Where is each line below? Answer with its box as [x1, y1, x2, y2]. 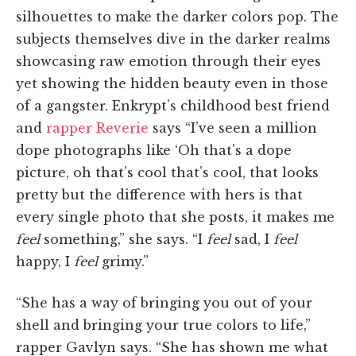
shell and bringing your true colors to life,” [16, 316, 311, 333]
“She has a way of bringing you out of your [16, 294, 312, 311]
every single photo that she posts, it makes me [16, 208, 335, 225]
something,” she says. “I [44, 230, 207, 247]
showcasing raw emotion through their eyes [16, 52, 321, 69]
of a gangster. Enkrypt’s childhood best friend [16, 97, 330, 114]
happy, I [16, 253, 74, 269]
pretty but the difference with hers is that [16, 186, 303, 203]
